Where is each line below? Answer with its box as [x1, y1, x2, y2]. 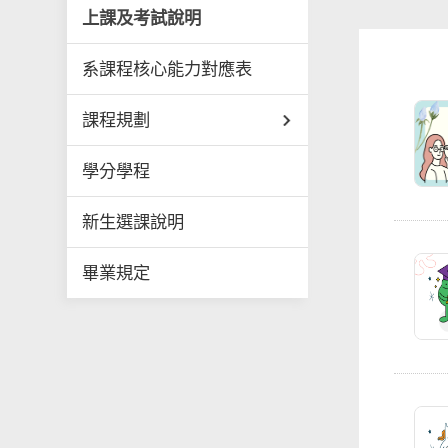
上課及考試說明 [82, 8, 202, 29]
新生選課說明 [82, 212, 185, 233]
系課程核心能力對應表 [82, 59, 253, 80]
